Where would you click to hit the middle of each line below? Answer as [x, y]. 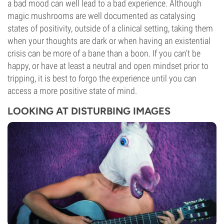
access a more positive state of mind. [72, 91]
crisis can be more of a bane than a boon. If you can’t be [104, 53]
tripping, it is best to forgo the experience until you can [102, 78]
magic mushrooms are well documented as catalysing [101, 16]
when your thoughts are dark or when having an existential [109, 41]
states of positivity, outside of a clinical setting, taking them [110, 28]
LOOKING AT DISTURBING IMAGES [89, 111]
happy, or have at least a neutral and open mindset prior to [108, 66]
